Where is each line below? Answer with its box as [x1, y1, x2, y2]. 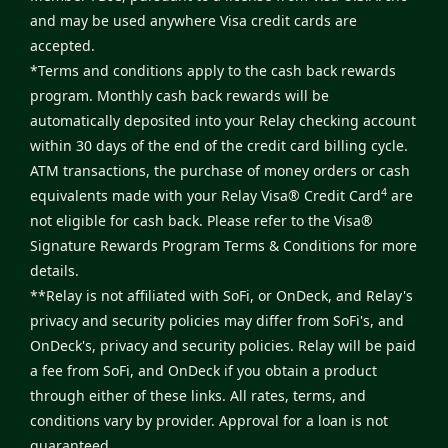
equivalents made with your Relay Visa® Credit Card [30, 186, 381, 206]
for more [359, 236, 417, 256]
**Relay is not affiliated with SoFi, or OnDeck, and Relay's [30, 286, 413, 306]
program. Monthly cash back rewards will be [30, 86, 329, 106]
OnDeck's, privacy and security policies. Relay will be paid [30, 336, 416, 356]
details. [30, 261, 79, 281]
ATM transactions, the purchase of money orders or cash [30, 161, 410, 181]
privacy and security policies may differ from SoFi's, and [30, 311, 404, 331]
